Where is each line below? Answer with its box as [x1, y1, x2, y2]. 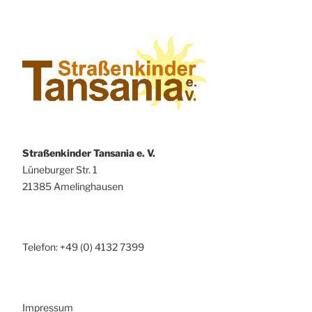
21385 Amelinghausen [22, 180, 123, 192]
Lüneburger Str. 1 [22, 163, 97, 175]
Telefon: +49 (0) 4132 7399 [22, 240, 144, 253]
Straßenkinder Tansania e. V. [22, 146, 155, 159]
